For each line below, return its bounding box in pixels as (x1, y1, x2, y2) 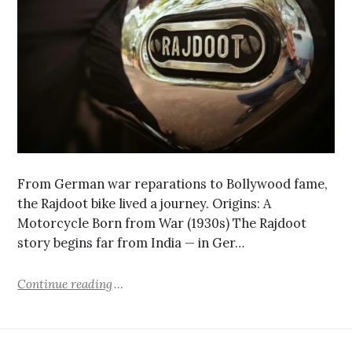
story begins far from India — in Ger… (17, 235, 245, 251)
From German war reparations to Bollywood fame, (17, 176, 328, 192)
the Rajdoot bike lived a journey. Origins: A (17, 196, 272, 212)
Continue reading (17, 276, 113, 291)
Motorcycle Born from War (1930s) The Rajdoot (17, 215, 307, 232)
